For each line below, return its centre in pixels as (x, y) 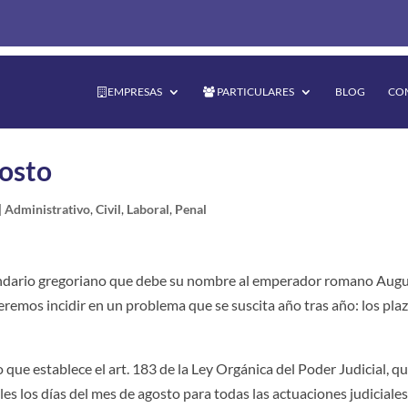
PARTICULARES (254, 92)
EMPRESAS (133, 92)
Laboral (148, 209)
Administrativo (48, 209)
